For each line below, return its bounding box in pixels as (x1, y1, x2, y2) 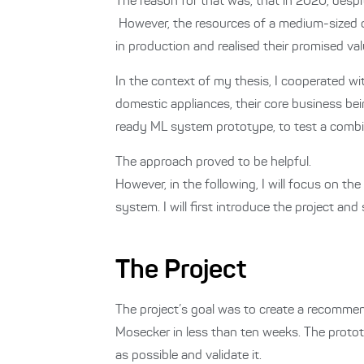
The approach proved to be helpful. (115, 156, 311, 169)
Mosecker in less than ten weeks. (115, 327, 304, 340)
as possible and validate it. (115, 349, 262, 362)
